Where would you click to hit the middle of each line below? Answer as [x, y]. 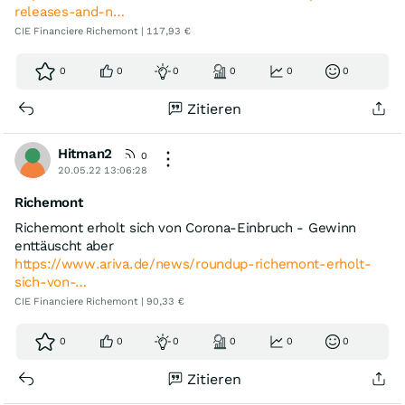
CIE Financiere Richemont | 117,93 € [103, 31]
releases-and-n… [70, 11]
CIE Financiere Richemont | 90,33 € [99, 301]
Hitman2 [85, 153]
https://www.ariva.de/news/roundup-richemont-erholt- [193, 264]
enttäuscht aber [64, 245]
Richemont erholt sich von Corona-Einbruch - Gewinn [186, 227]
